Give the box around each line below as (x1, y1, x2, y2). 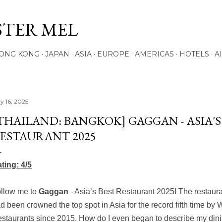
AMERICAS (135, 50, 174, 58)
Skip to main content (66, 5, 156, 19)
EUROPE (97, 50, 129, 58)
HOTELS (179, 50, 209, 58)
